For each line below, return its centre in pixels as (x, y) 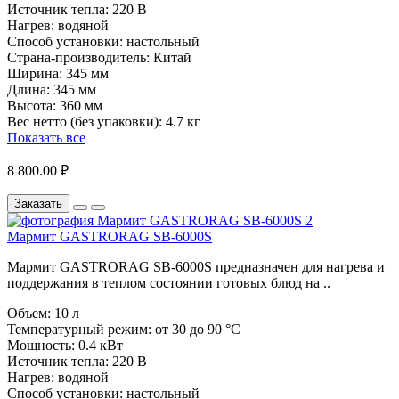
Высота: (32, 106)
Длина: (28, 90)
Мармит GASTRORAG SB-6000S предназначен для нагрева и (196, 267)
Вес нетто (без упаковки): (85, 122)
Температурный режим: (79, 330)
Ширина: (35, 74)
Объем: (29, 313)
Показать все (46, 138)
